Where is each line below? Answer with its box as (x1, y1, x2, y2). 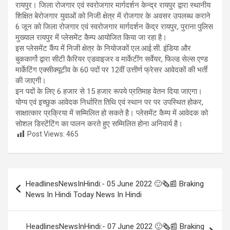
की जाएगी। (15, 76, 48, 86)
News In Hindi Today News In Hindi (26, 189, 142, 199)
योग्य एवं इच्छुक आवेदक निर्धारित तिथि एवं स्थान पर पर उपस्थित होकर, (15, 98, 203, 107)
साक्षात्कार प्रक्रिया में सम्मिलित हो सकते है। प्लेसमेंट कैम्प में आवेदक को (15, 108, 208, 118)
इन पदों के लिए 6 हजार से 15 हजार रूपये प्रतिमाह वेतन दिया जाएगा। (15, 87, 202, 97)
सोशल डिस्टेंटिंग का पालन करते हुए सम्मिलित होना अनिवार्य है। (15, 119, 183, 129)
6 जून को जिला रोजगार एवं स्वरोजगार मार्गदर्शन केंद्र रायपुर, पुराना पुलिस (15, 22, 213, 32)
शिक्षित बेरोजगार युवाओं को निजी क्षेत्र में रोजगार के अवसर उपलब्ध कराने (15, 11, 210, 21)
